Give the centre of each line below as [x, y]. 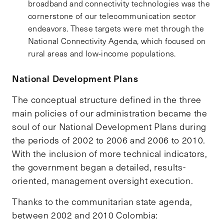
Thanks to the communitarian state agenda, [102, 202]
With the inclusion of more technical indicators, [110, 154]
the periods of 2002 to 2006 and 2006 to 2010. [109, 140]
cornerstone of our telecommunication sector [112, 16]
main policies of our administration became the [110, 113]
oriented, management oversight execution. [103, 181]
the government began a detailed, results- [99, 167]
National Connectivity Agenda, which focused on [117, 41]
